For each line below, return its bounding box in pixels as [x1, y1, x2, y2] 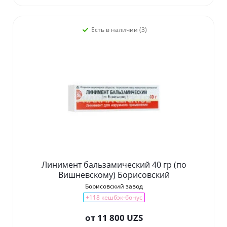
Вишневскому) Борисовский [58, 169, 170, 181]
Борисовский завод [85, 182, 143, 191]
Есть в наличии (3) [91, 25, 147, 34]
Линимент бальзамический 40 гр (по [41, 159, 174, 171]
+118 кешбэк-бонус [85, 193, 142, 202]
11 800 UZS [97, 212, 143, 224]
